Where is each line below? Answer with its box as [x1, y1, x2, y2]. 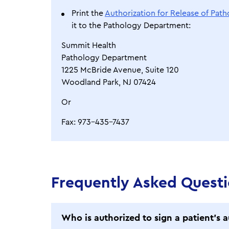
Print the [72, 9, 105, 17]
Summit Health [61, 41, 116, 50]
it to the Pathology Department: [72, 21, 191, 30]
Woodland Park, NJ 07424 [61, 78, 156, 86]
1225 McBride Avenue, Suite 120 [61, 66, 179, 74]
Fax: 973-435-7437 [61, 118, 129, 126]
